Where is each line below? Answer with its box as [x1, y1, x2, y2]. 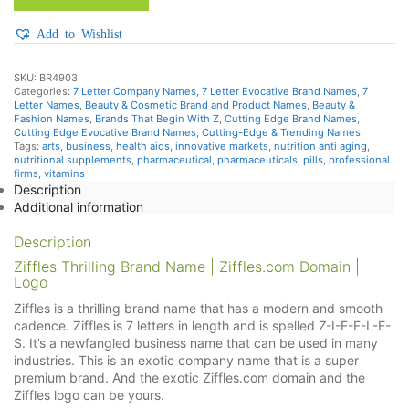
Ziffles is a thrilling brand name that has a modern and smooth [14, 300, 383, 317]
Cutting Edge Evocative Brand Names [14, 126, 196, 140]
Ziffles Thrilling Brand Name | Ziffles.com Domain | [14, 257, 360, 277]
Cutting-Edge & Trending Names [202, 126, 361, 140]
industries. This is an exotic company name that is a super [14, 352, 359, 369]
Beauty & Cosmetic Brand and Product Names [85, 99, 307, 112]
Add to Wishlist [37, 26, 122, 40]
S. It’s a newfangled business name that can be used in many [14, 335, 378, 351]
